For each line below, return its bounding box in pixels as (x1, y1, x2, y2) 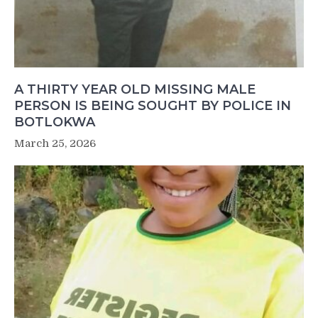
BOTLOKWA (14, 114, 95, 130)
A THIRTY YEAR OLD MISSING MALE (14, 81, 256, 97)
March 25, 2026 (14, 136, 96, 150)
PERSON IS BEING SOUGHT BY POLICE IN (14, 97, 291, 114)
